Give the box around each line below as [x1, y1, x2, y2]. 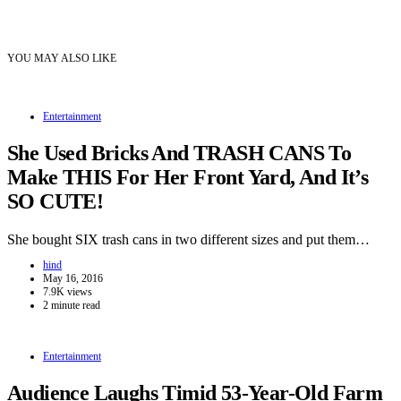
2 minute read [43, 298, 100, 311]
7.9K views [43, 285, 92, 298]
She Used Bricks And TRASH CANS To [7, 141, 352, 165]
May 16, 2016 [43, 271, 103, 285]
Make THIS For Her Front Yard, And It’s [7, 165, 369, 189]
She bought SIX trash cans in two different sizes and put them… [7, 231, 370, 247]
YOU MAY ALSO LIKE [7, 51, 116, 64]
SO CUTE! [7, 189, 104, 213]
